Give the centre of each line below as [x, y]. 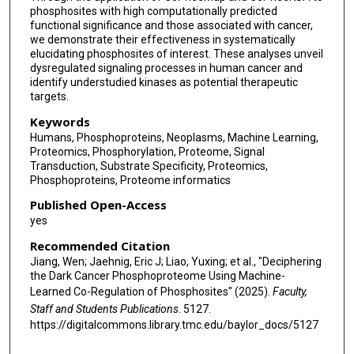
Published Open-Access [98, 205]
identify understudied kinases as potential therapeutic [164, 83]
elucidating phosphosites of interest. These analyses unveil [176, 54]
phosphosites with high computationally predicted [153, 11]
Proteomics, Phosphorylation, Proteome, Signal [147, 151]
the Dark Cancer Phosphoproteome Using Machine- [157, 275]
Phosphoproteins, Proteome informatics [130, 180]
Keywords [60, 121]
